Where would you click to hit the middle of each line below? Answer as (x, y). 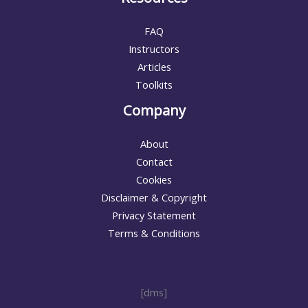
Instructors (154, 49)
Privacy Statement (154, 216)
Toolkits (154, 85)
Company (154, 111)
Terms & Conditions (154, 233)
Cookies (154, 180)
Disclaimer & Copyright (154, 198)
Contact (154, 162)
